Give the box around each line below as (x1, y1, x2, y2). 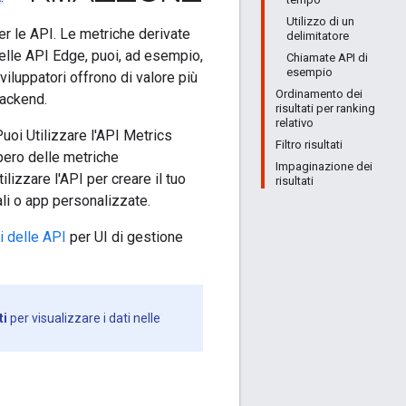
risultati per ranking (275, 101, 375, 115)
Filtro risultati (275, 138, 343, 151)
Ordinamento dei (275, 87, 362, 101)
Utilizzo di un (286, 14, 354, 28)
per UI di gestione (66, 228, 183, 246)
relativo (275, 116, 314, 130)
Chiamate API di (286, 51, 368, 64)
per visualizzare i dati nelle (7, 311, 160, 326)
